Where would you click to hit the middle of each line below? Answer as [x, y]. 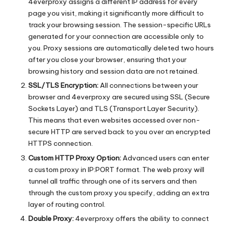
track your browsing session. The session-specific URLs [120, 25]
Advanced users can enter [165, 158]
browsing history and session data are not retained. [114, 71]
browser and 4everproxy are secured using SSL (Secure [119, 97]
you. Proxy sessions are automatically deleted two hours [121, 48]
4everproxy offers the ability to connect [141, 218]
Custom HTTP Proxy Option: [75, 158]
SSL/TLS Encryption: [63, 86]
